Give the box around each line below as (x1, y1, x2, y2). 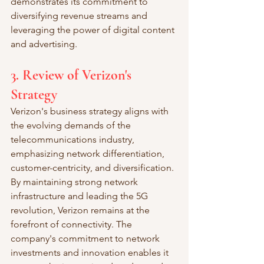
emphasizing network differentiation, (11, 147, 167, 159)
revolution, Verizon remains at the (11, 204, 152, 216)
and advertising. (11, 38, 77, 49)
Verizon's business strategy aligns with (11, 105, 171, 117)
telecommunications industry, (11, 133, 137, 145)
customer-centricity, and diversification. (11, 161, 176, 173)
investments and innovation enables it (11, 246, 171, 258)
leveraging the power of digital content (11, 24, 177, 35)
